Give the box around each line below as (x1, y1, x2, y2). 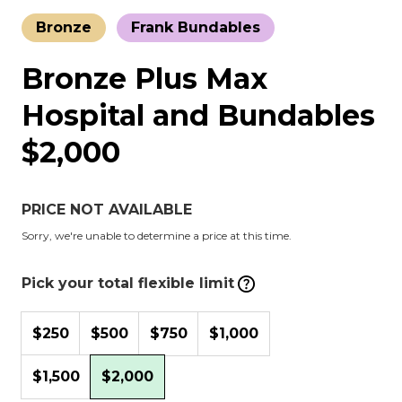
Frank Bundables (131, 19, 260, 36)
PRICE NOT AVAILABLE (22, 201, 192, 218)
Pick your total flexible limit (22, 275, 234, 292)
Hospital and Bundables (22, 98, 375, 133)
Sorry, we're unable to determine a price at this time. (22, 229, 292, 242)
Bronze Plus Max (22, 61, 267, 96)
